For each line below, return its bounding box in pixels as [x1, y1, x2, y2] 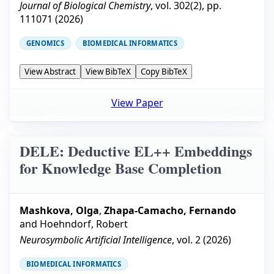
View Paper [111, 96, 163, 110]
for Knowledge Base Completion [20, 157, 221, 179]
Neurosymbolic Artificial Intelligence [20, 232, 172, 246]
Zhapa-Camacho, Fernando [104, 203, 236, 217]
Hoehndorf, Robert [40, 217, 128, 231]
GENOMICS [26, 39, 64, 48]
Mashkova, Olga [20, 203, 99, 217]
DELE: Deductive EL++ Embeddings [20, 140, 252, 162]
